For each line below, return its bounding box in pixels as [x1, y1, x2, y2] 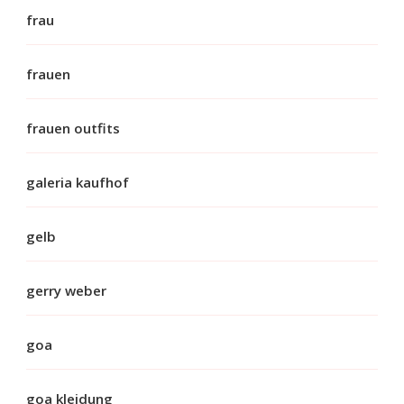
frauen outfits [26, 118, 120, 137]
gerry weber [26, 280, 106, 299]
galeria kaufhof [26, 172, 129, 191]
